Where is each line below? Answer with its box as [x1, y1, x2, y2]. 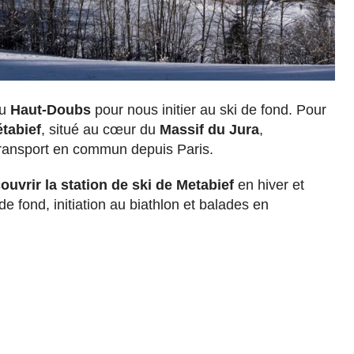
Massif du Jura [160, 121, 259, 137]
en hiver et [234, 176, 304, 193]
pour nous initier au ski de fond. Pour [95, 101, 326, 118]
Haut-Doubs [6, 101, 95, 118]
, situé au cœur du [41, 121, 160, 137]
